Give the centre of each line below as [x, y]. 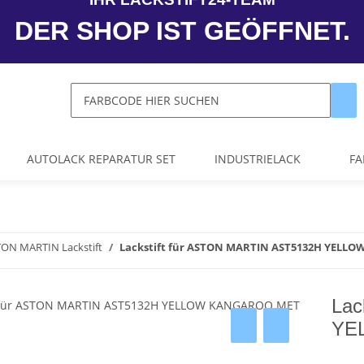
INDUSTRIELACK [257, 159]
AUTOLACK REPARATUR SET [101, 159]
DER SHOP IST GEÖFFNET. [182, 31]
